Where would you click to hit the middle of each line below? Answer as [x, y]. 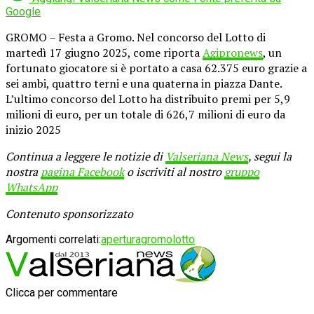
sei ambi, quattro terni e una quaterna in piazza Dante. [144, 83]
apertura [121, 239]
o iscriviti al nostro [174, 171]
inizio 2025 [33, 129]
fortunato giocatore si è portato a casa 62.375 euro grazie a [156, 68]
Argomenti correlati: [53, 239]
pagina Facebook [82, 171]
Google [23, 11]
